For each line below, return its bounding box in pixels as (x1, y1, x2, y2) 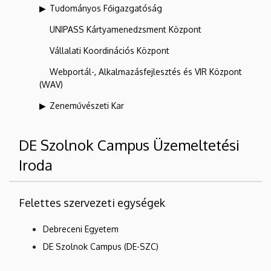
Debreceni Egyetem (43, 223, 119, 234)
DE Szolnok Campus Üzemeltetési (19, 135, 240, 154)
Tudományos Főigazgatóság (50, 2, 162, 13)
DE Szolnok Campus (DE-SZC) (43, 241, 158, 252)
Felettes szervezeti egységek (19, 195, 165, 209)
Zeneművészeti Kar (50, 100, 124, 111)
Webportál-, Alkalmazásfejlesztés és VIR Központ (50, 66, 242, 77)
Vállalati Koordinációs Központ (50, 45, 169, 56)
